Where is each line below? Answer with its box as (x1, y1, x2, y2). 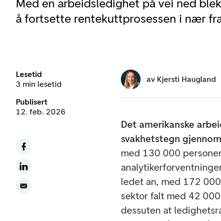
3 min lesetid (16, 79, 62, 89)
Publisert (16, 97, 47, 107)
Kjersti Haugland (157, 74, 217, 84)
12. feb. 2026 (16, 107, 66, 116)
